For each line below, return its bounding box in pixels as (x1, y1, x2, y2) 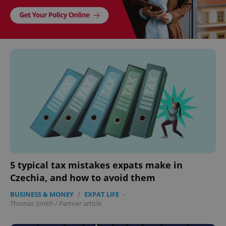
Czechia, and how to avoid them (10, 172, 155, 184)
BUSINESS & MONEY (10, 190, 74, 199)
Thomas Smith (10, 199, 53, 208)
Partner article (59, 199, 101, 208)
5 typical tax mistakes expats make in (10, 159, 183, 172)
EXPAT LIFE (84, 190, 119, 199)
